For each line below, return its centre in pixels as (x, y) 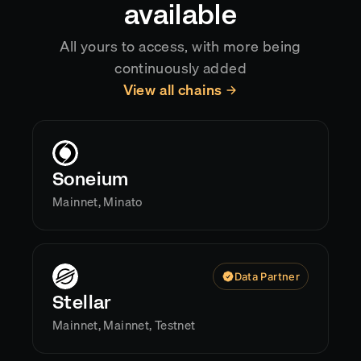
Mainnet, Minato (98, 201)
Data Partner (267, 276)
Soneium (91, 179)
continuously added (180, 68)
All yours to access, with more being (180, 46)
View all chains (172, 90)
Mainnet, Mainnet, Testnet (124, 325)
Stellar (82, 303)
